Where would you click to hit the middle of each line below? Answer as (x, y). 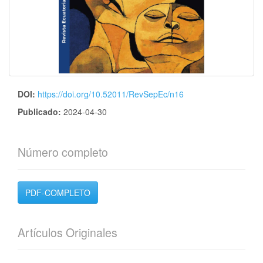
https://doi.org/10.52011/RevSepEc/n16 (111, 94)
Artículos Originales (68, 232)
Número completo (63, 152)
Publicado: (41, 112)
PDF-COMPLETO (58, 193)
